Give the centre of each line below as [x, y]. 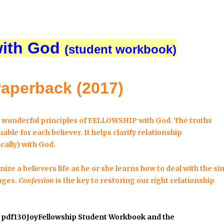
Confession [36, 181]
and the [160, 217]
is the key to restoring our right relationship [134, 181]
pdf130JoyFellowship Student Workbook [73, 217]
